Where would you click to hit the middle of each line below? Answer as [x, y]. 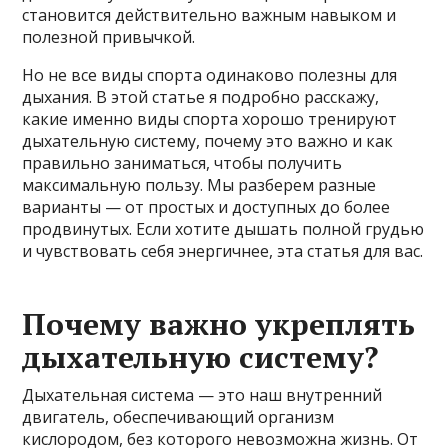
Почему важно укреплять [219, 324]
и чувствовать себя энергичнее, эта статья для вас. [223, 251]
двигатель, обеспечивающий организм [178, 417]
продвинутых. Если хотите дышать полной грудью [223, 229]
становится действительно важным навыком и [209, 15]
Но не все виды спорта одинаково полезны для [210, 75]
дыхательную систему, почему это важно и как [208, 141]
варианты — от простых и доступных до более [206, 207]
